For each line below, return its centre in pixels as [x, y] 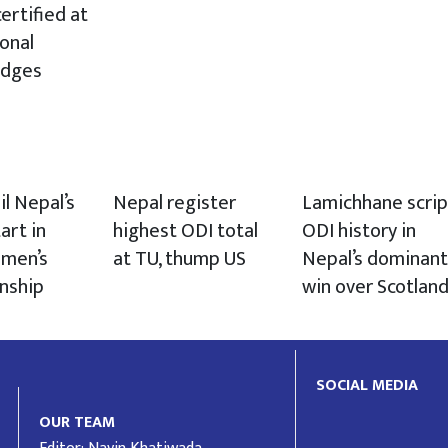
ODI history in [358, 230]
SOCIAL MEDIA [367, 385]
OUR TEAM [77, 422]
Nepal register [175, 202]
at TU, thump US [180, 258]
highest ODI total [186, 230]
